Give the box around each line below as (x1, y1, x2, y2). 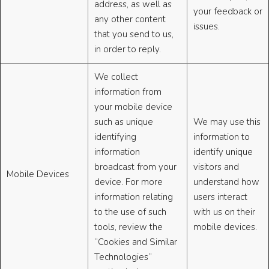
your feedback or (193, 5, 262, 18)
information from (94, 86, 162, 98)
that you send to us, (94, 28, 174, 41)
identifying (94, 131, 136, 144)
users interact (193, 191, 247, 204)
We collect (94, 71, 138, 83)
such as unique (94, 116, 153, 128)
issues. (193, 20, 220, 33)
